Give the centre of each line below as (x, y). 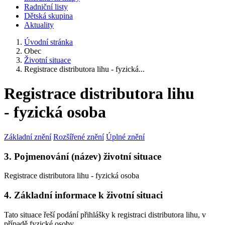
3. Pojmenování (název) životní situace (83, 156)
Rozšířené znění (79, 137)
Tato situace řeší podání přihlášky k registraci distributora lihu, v (105, 214)
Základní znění (28, 137)
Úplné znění (125, 137)
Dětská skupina (48, 16)
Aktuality (39, 25)
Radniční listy (46, 7)
